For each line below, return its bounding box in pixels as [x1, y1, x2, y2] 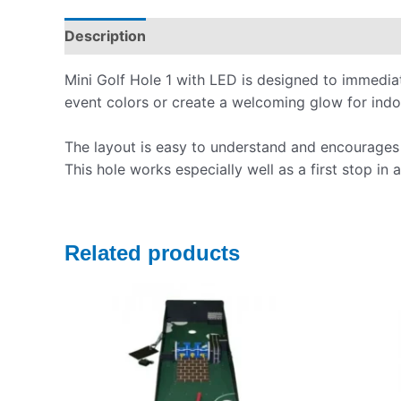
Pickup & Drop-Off [165, 26, 293, 45]
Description [64, 26, 146, 45]
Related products [64, 241, 240, 266]
